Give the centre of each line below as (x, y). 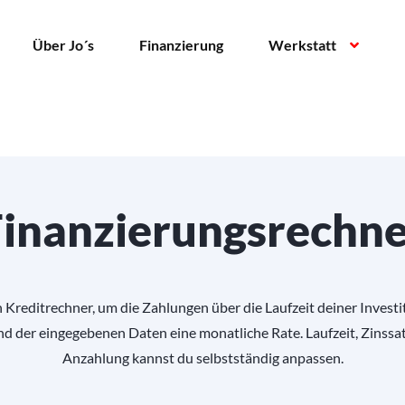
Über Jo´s (63, 44)
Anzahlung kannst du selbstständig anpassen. (202, 358)
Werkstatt (302, 44)
